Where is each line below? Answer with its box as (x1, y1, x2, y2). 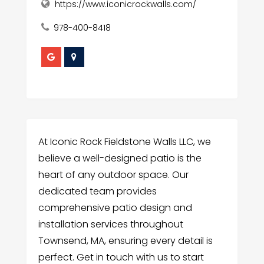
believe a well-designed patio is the (38, 151, 202, 165)
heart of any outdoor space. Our (38, 167, 189, 181)
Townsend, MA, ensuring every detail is (38, 233, 213, 247)
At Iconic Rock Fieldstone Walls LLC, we (38, 134, 211, 148)
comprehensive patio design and (38, 200, 192, 214)
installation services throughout (38, 217, 183, 231)
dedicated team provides (38, 184, 157, 198)
